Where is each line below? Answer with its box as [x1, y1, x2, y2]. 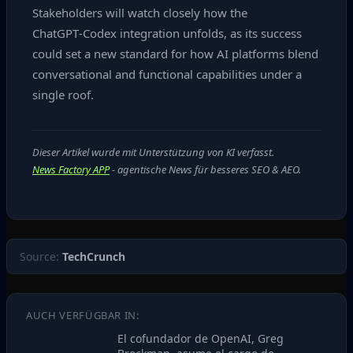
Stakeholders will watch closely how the [32, 5, 247, 20]
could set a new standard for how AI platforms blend [32, 46, 318, 61]
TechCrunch [62, 249, 125, 264]
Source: [20, 249, 62, 264]
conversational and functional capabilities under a [32, 66, 302, 82]
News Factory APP [32, 162, 110, 176]
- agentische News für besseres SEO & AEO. [110, 162, 301, 176]
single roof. [32, 87, 94, 102]
